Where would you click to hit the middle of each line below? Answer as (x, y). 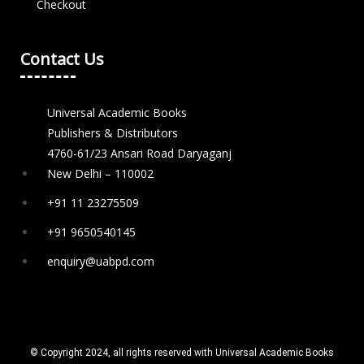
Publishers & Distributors (113, 133)
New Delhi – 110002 (100, 174)
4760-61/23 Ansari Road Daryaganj (139, 154)
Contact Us (62, 59)
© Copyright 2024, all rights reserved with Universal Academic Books (182, 353)
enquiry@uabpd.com (101, 262)
